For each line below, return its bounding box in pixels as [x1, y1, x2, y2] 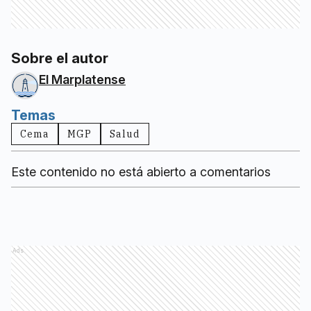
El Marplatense [39, 72, 126, 87]
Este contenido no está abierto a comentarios [11, 165, 271, 180]
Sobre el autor [11, 50, 108, 67]
